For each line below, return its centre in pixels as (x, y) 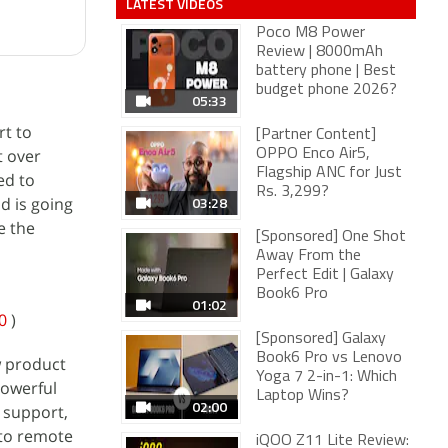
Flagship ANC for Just (329, 173)
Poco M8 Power (310, 33)
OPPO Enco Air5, (313, 154)
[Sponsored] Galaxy (321, 339)
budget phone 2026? (326, 90)
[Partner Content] (316, 135)
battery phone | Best (326, 71)
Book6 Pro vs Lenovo (329, 358)
